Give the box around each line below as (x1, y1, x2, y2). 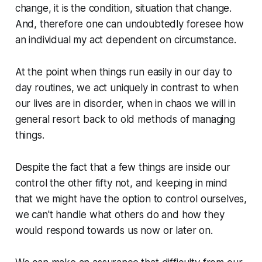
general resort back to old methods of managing (15, 113, 235, 125)
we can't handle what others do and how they (15, 208, 225, 220)
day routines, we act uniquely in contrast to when (15, 81, 239, 94)
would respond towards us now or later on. (15, 224, 213, 236)
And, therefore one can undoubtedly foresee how (15, 18, 244, 30)
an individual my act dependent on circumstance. (15, 33, 236, 46)
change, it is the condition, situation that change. (15, 2, 232, 14)
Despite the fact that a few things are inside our (15, 161, 230, 173)
